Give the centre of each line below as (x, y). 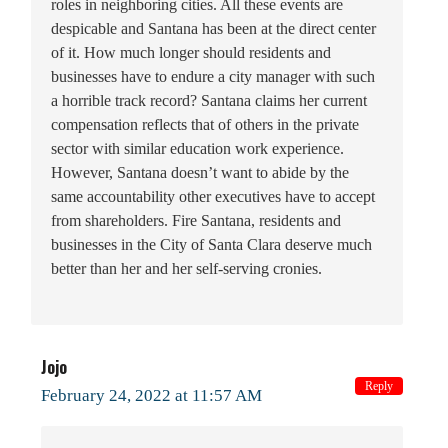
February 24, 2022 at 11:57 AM (151, 395)
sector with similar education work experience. (197, 148)
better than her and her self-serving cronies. (186, 268)
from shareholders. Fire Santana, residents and (196, 220)
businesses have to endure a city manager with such (213, 76)
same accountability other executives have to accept (213, 196)
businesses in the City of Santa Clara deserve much (211, 244)
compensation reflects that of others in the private (205, 124)
